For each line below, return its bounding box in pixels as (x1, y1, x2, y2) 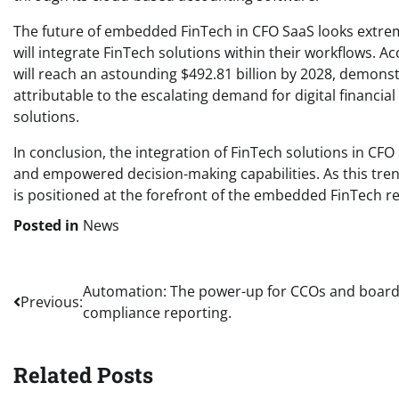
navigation (12, 313, 124, 342)
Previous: (20, 291, 83, 312)
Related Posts (13, 360, 153, 389)
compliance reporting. (83, 302, 232, 322)
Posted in (13, 215, 83, 235)
